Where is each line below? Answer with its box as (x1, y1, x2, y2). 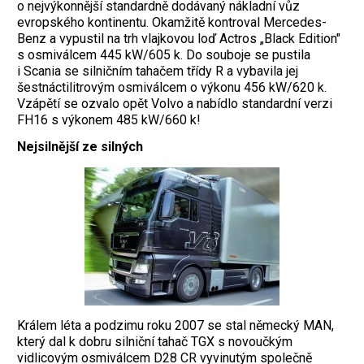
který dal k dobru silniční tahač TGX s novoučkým (17, 334, 292, 350)
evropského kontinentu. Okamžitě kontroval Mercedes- (17, 15, 327, 31)
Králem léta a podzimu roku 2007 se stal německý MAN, (17, 318, 334, 334)
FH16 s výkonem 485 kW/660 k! (17, 112, 201, 128)
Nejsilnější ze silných (17, 139, 143, 155)
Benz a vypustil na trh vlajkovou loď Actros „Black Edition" (17, 31, 340, 47)
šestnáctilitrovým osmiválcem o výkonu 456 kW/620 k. (17, 80, 327, 96)
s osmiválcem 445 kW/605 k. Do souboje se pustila (17, 47, 310, 63)
